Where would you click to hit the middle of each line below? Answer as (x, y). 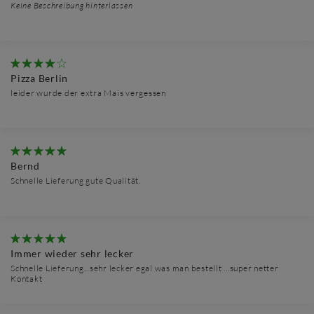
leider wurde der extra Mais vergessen (88, 93)
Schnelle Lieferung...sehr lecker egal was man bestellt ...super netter (145, 268)
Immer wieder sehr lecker (72, 254)
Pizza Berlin (39, 78)
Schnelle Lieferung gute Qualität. (76, 181)
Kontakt (27, 279)
